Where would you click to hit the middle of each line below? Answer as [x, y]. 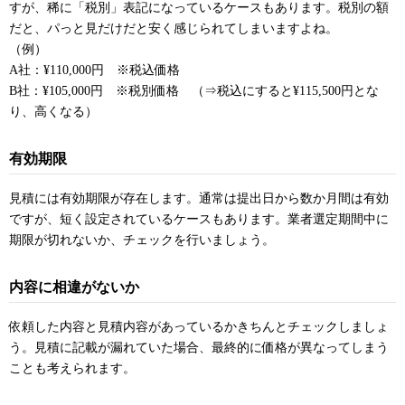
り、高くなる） [53, 112]
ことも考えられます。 [72, 369]
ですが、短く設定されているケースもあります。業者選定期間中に [199, 220]
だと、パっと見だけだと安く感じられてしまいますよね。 [174, 29]
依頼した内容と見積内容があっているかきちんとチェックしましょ [199, 327]
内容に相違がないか [74, 287]
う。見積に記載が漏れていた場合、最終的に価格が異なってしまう [199, 348]
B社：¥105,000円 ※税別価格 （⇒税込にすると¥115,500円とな [194, 91]
